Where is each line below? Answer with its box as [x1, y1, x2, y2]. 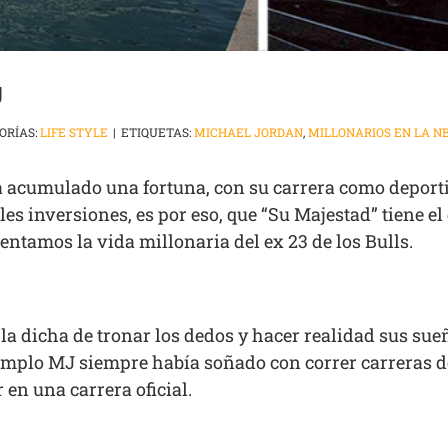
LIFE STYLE [40, 124, 108, 141]
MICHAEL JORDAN [194, 124, 303, 141]
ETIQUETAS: [121, 124, 194, 141]
